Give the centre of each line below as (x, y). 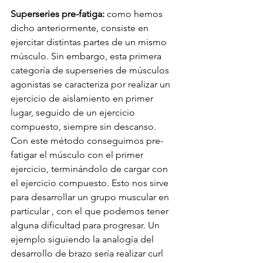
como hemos (135, 14)
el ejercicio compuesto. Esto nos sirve (91, 183)
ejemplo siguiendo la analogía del (83, 240)
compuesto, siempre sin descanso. (85, 127)
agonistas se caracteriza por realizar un (92, 85)
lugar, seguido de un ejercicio (74, 113)
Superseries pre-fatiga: (58, 14)
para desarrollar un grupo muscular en (91, 197)
